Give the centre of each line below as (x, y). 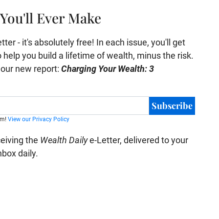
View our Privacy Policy (38, 119)
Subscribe (172, 105)
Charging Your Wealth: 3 (108, 69)
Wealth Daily (64, 140)
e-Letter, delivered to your (138, 140)
